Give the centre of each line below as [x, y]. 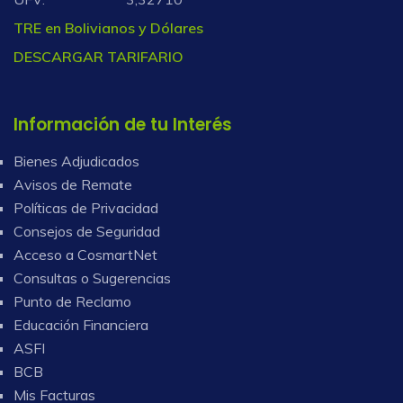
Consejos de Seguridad [87, 232]
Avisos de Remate [73, 185]
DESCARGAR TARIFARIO [99, 57]
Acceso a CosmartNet [85, 255]
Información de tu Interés [123, 125]
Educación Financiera [81, 325]
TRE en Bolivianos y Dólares [108, 28]
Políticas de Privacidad [86, 208]
